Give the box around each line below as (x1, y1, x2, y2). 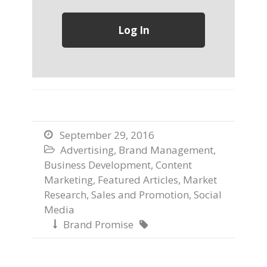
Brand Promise (63, 218, 133, 232)
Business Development (44, 158, 151, 172)
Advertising (60, 143, 114, 157)
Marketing (44, 173, 93, 187)
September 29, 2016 (60, 128, 154, 142)
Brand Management (119, 143, 213, 157)
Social (194, 188, 222, 202)
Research (44, 188, 86, 202)
